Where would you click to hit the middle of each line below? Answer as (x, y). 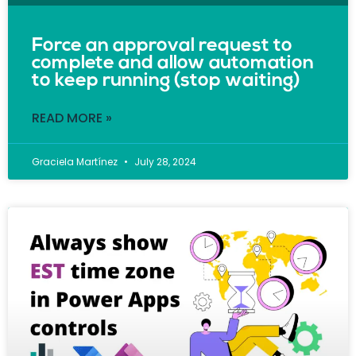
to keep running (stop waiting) (166, 81)
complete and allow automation (173, 63)
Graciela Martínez (76, 161)
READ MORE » (72, 118)
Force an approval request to (162, 46)
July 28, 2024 (164, 161)
